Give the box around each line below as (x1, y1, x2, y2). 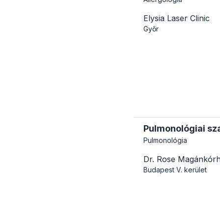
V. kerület (176, 165, 207, 174)
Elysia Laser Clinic (143, 13, 210, 23)
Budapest (143, 165, 174, 174)
